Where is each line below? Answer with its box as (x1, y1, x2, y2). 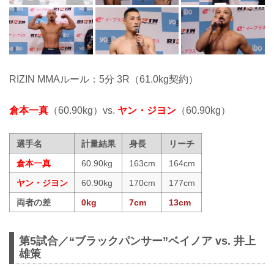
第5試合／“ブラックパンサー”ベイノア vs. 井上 (19, 235, 256, 248)
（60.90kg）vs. (48, 105, 117, 116)
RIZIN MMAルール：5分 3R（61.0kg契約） (9, 74, 198, 85)
